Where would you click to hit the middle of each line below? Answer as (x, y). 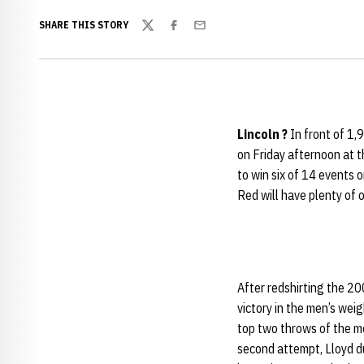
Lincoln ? (264, 134)
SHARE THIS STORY (84, 25)
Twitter (160, 34)
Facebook (192, 34)
